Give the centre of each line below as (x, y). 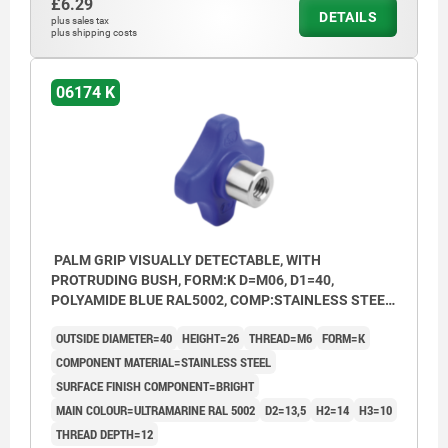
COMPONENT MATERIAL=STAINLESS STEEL (163, 362)
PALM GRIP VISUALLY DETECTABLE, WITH (186, 260)
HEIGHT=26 (210, 338)
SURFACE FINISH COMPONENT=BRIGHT (155, 386)
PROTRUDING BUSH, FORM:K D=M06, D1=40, (192, 280)
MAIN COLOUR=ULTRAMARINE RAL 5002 (155, 410)
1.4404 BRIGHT (100, 320)
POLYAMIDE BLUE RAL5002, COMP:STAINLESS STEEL (222, 300)
